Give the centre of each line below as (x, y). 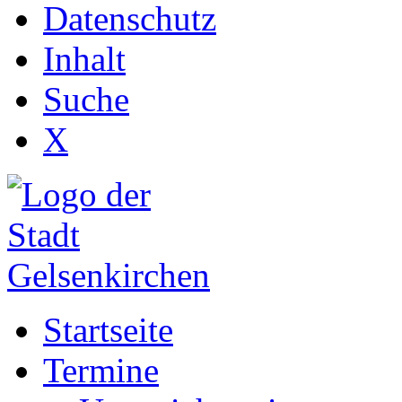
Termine (101, 370)
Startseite (108, 330)
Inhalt (84, 59)
